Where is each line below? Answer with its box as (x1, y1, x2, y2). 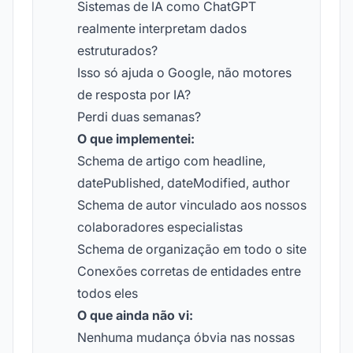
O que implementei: (77, 131, 195, 147)
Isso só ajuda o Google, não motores (77, 65, 292, 80)
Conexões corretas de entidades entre (77, 263, 301, 279)
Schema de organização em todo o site (77, 241, 307, 257)
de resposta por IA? (77, 87, 191, 102)
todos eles (77, 285, 138, 301)
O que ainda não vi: (77, 307, 193, 323)
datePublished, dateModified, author (77, 175, 290, 191)
